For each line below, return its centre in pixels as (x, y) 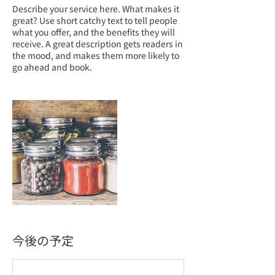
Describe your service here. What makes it (96, 9)
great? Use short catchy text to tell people (95, 20)
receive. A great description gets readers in (98, 44)
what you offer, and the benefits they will (94, 32)
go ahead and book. (52, 67)
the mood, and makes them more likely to (96, 55)
